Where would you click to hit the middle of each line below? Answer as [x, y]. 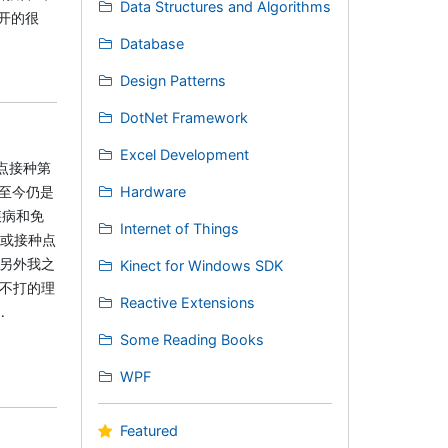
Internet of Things [177, 228]
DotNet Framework [181, 117]
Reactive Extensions [185, 302]
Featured [146, 430]
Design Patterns [170, 80]
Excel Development [182, 154]
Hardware [150, 191]
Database [149, 43]
